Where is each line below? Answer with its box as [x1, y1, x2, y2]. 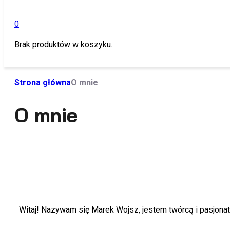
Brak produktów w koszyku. [14, 40, 112, 49]
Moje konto [27, 57, 76, 67]
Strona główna [14, 78, 71, 87]
